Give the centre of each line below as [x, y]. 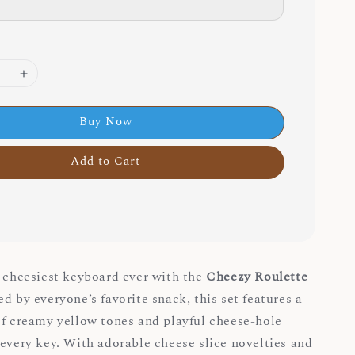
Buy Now [105, 122]
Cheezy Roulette [257, 277]
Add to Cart [106, 162]
